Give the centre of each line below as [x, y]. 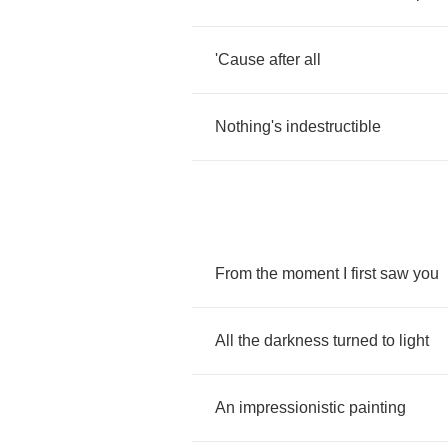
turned [355, 340]
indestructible [333, 126]
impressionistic [292, 407]
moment [310, 273]
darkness [296, 340]
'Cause [240, 59]
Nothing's [248, 126]
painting [377, 407]
